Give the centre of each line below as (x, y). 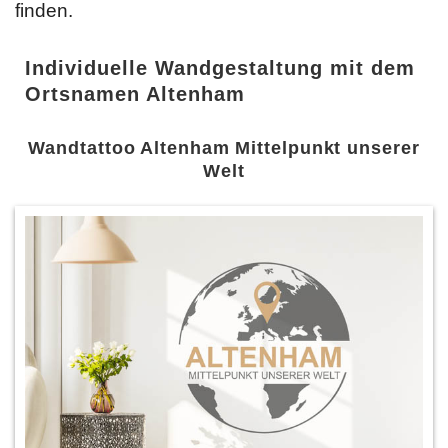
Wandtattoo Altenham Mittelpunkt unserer (224, 147)
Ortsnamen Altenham (135, 93)
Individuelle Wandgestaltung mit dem (220, 67)
